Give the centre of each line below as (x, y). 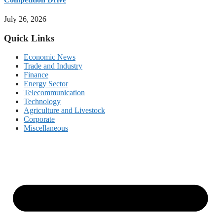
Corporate (39, 119)
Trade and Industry (53, 66)
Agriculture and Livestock (64, 110)
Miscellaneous (46, 128)
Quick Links (29, 38)
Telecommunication (54, 93)
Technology (42, 102)
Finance (36, 75)
